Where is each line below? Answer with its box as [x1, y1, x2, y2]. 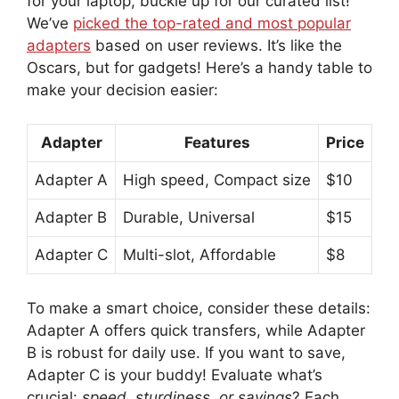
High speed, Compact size [123, 171, 311, 190]
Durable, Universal [123, 208, 255, 227]
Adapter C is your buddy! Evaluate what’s [27, 365, 322, 384]
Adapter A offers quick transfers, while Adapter [27, 321, 365, 339]
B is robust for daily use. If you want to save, [27, 343, 346, 362]
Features [183, 134, 250, 152]
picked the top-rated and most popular [73, 13, 351, 32]
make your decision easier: [27, 80, 218, 99]
